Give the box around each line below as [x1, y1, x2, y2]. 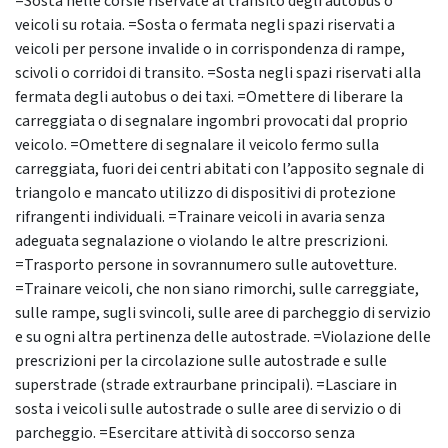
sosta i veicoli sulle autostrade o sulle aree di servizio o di [15, 398, 401, 421]
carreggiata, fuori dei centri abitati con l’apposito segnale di [15, 158, 424, 181]
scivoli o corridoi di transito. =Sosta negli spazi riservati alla [15, 62, 421, 85]
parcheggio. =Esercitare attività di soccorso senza [15, 422, 355, 445]
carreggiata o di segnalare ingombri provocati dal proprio [15, 110, 408, 133]
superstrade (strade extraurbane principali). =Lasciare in [15, 374, 397, 397]
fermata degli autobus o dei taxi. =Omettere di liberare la [15, 86, 403, 109]
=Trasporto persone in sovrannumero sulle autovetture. [15, 254, 397, 277]
